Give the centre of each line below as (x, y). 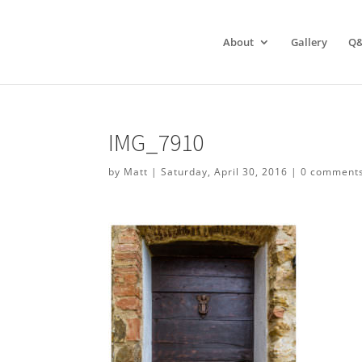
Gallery (309, 42)
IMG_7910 (156, 142)
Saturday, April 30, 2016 (225, 172)
